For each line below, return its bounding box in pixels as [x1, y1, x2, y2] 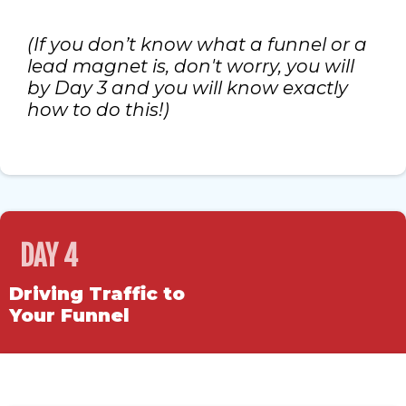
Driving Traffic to [9, 283, 185, 305]
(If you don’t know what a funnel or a [27, 34, 367, 56]
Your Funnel [9, 304, 130, 327]
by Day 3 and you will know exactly [27, 77, 348, 100]
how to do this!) [27, 99, 169, 121]
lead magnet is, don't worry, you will [27, 55, 354, 78]
